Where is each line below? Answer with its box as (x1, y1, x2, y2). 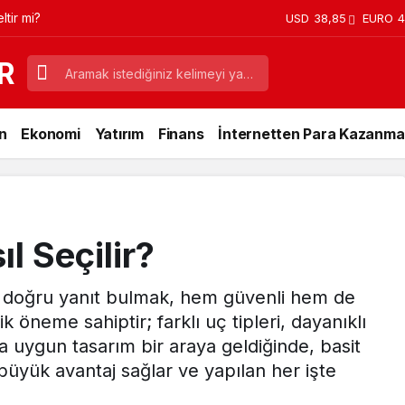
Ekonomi (21, 124, 80, 143)
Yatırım (94, 124, 144, 143)
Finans (157, 124, 204, 143)
